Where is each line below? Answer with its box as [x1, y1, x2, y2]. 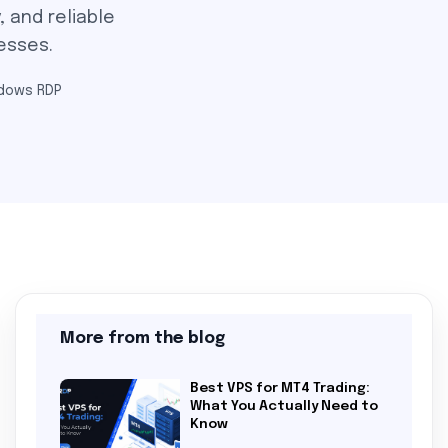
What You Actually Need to [190, 399, 378, 413]
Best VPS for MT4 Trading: [190, 381, 370, 395]
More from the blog [60, 330, 225, 347]
